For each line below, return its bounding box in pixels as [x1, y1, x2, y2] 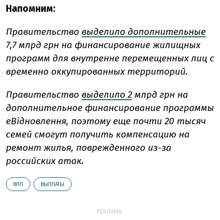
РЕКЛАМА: [97, 208, 123, 216]
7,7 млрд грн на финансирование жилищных [6, 39, 200, 51]
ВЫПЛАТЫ [41, 181, 64, 188]
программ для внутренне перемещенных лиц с [6, 53, 214, 64]
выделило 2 [82, 89, 132, 101]
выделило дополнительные [82, 26, 206, 38]
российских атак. [6, 155, 84, 167]
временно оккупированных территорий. [6, 66, 188, 78]
